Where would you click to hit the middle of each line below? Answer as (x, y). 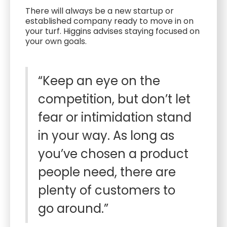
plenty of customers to (107, 190)
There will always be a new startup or (100, 11)
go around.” (73, 209)
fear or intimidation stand (115, 117)
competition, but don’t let (114, 99)
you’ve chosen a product (113, 154)
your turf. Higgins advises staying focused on (112, 31)
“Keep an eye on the (99, 81)
